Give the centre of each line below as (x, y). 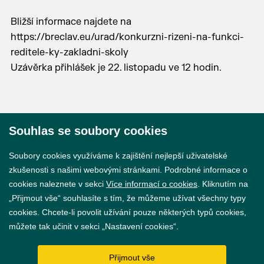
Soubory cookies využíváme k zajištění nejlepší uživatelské (118, 156)
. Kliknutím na (223, 184)
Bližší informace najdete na (71, 22)
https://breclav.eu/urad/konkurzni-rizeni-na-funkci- (127, 37)
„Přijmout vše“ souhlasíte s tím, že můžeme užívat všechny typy (127, 198)
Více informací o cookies (152, 184)
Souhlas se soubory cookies (88, 131)
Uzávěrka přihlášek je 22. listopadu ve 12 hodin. (116, 68)
